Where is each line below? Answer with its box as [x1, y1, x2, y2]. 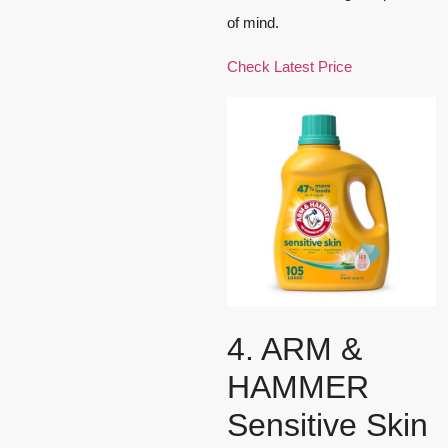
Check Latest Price [227, 58, 352, 76]
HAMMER [227, 369, 369, 406]
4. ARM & [227, 331, 362, 368]
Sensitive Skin [227, 407, 428, 444]
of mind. [227, 14, 279, 32]
